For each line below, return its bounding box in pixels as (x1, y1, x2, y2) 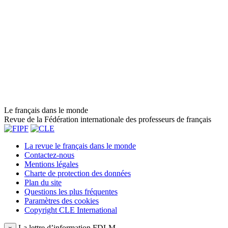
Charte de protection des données (24, 168, 131, 178)
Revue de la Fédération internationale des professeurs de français (4, 115, 211, 124)
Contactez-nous (24, 150, 74, 159)
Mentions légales (24, 159, 78, 168)
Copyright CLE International (24, 205, 117, 214)
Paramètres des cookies (24, 196, 99, 205)
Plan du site (24, 178, 62, 187)
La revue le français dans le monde (24, 141, 136, 150)
